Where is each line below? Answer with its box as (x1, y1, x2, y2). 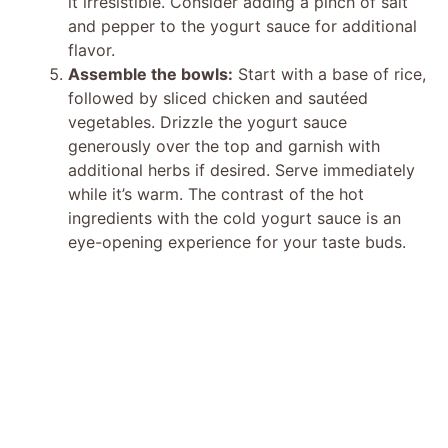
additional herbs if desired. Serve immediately (68, 159, 415, 180)
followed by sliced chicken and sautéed (68, 87, 368, 108)
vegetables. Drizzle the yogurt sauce (68, 111, 347, 132)
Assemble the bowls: (68, 63, 233, 84)
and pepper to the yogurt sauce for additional (68, 15, 417, 36)
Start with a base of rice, (233, 63, 426, 84)
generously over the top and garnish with (68, 135, 380, 156)
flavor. (68, 39, 115, 60)
